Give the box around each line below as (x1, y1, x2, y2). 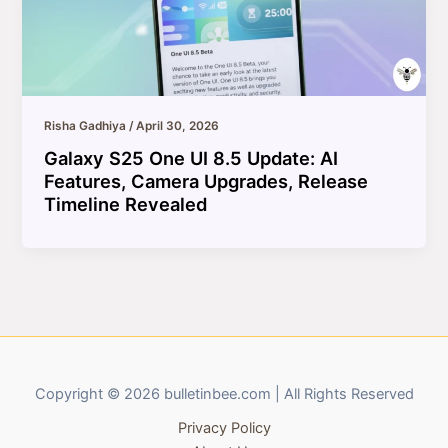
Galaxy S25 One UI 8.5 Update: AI (44, 146, 339, 169)
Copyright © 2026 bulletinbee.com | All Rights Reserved (34, 385, 414, 403)
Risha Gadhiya (44, 118, 130, 133)
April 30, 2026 (136, 118, 220, 133)
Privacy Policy (177, 419, 271, 437)
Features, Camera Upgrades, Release (44, 169, 369, 192)
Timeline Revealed (44, 192, 208, 215)
